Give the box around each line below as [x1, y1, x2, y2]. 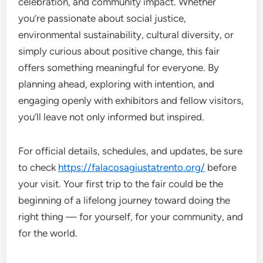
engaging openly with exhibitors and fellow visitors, [18, 94, 244, 106]
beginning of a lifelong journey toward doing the [18, 194, 231, 206]
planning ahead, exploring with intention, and [18, 77, 215, 90]
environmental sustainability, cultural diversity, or [18, 28, 234, 41]
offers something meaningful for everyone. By [18, 61, 220, 73]
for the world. [18, 227, 78, 239]
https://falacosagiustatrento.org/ [58, 161, 205, 173]
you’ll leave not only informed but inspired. [18, 110, 205, 123]
